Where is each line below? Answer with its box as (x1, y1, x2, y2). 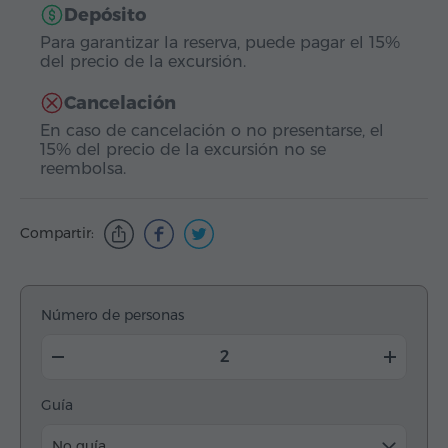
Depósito (64, 4, 146, 27)
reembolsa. (40, 159, 126, 179)
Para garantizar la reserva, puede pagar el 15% (40, 33, 400, 53)
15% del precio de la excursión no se (40, 140, 326, 160)
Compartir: (20, 224, 94, 243)
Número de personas (41, 306, 184, 325)
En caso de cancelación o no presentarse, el (40, 121, 384, 141)
